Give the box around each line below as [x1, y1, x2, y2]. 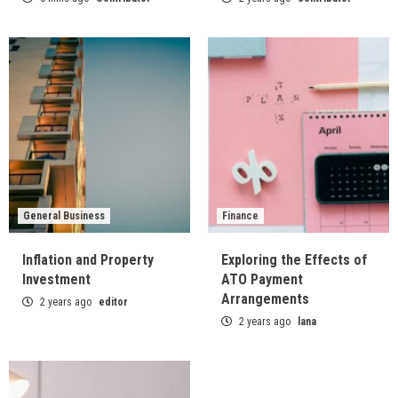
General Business [23, 210, 105, 223]
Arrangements [221, 291, 309, 308]
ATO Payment [221, 271, 303, 289]
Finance [222, 210, 259, 223]
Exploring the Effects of [221, 251, 367, 269]
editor [99, 296, 128, 309]
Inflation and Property [22, 251, 154, 269]
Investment [22, 271, 91, 289]
